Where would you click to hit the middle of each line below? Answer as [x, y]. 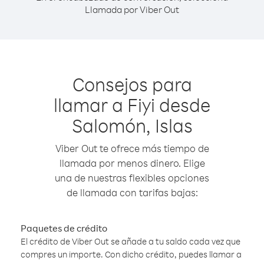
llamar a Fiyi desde [132, 105]
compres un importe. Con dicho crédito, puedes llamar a [131, 254]
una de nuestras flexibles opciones [132, 178]
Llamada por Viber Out [132, 9]
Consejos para [132, 84]
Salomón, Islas [132, 125]
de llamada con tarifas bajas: [132, 192]
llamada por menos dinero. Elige [132, 163]
